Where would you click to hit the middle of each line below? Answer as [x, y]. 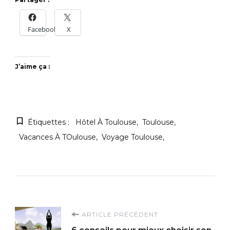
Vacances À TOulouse [57, 137]
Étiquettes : [49, 122]
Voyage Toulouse [132, 137]
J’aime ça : [32, 66]
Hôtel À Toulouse [106, 122]
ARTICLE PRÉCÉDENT [120, 214]
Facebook [43, 29]
